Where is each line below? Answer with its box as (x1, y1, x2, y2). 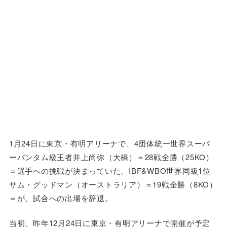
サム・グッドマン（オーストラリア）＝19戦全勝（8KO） (9, 178, 217, 190)
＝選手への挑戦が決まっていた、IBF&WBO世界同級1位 (9, 165, 211, 176)
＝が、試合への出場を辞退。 (9, 192, 113, 203)
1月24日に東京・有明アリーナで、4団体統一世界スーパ (9, 137, 211, 148)
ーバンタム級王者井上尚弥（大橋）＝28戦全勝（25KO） (9, 151, 214, 162)
